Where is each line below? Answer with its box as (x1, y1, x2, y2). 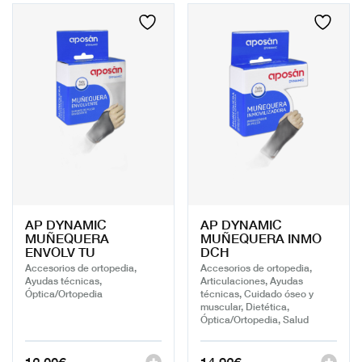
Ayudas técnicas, (25, 272, 102, 287)
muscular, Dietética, (200, 298, 289, 313)
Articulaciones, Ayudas (200, 272, 303, 287)
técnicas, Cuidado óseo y (200, 285, 314, 300)
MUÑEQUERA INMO (200, 227, 322, 247)
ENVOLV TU (25, 241, 95, 261)
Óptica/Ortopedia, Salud (200, 311, 309, 326)
